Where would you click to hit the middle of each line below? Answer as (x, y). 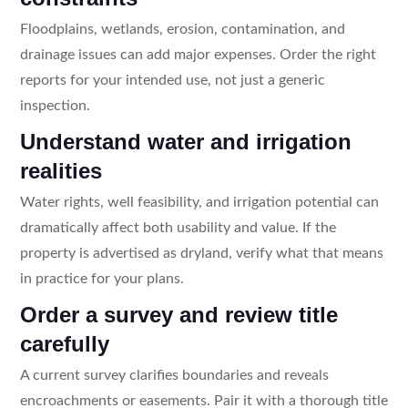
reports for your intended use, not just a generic (172, 80)
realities (61, 170)
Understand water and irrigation (185, 141)
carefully (64, 343)
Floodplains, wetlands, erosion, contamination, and (182, 29)
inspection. (55, 105)
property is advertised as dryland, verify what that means (201, 253)
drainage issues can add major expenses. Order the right (198, 54)
